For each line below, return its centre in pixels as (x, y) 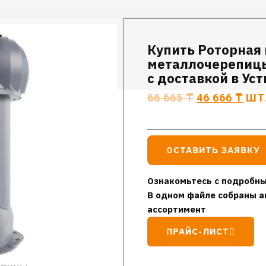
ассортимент (177, 209)
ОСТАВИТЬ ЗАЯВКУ (213, 150)
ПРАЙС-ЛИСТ (198, 231)
